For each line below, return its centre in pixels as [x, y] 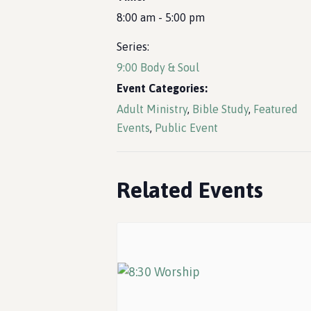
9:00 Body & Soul [158, 67]
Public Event [186, 128]
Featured [276, 109]
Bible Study [220, 109]
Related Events [190, 190]
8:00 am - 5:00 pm [161, 17]
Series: [133, 47]
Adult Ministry [152, 109]
